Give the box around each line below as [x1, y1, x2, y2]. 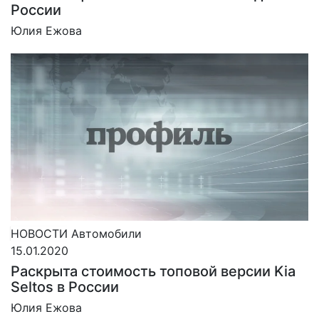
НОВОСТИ [11, 226, 68, 241]
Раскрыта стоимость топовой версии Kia [11, 263, 296, 280]
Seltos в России [11, 278, 119, 296]
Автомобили [71, 226, 142, 241]
